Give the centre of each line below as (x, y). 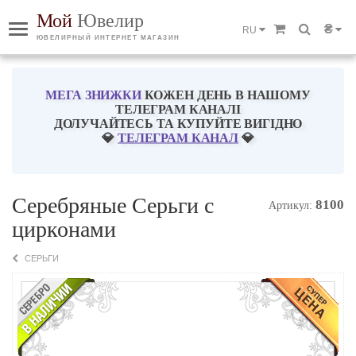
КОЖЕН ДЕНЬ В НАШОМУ (226, 95)
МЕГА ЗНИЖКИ (93, 95)
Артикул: (290, 205)
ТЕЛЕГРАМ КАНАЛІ (178, 110)
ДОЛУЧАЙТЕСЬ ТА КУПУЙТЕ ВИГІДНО (178, 124)
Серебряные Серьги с (113, 205)
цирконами (64, 229)
